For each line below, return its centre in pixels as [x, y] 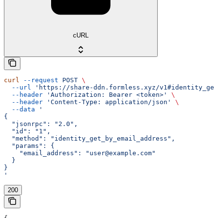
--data [19, 109]
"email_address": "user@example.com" [80, 153]
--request [39, 80]
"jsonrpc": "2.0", [41, 124]
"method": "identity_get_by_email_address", [90, 139]
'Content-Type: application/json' [107, 102]
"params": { [29, 146]
